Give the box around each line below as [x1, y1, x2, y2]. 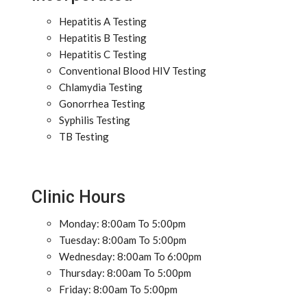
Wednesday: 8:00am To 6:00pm [59, 250, 201, 262]
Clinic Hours [32, 187, 125, 207]
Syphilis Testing [59, 114, 130, 126]
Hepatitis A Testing [59, 15, 147, 27]
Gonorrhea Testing [59, 97, 145, 110]
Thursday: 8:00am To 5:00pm [59, 267, 191, 279]
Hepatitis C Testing [59, 48, 147, 60]
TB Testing [59, 130, 109, 143]
